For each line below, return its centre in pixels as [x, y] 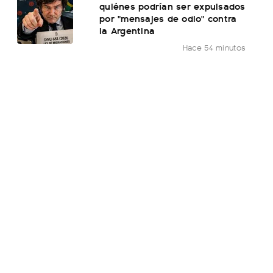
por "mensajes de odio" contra [168, 18]
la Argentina [127, 30]
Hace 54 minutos [214, 48]
